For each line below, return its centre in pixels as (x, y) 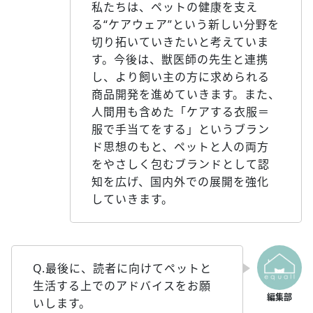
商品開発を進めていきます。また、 (186, 94)
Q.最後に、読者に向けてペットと (122, 268)
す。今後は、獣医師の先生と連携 (180, 59)
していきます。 (132, 199)
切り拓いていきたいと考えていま (180, 42)
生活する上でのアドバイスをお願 (122, 285)
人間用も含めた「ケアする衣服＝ (181, 111)
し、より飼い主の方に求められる (181, 77)
